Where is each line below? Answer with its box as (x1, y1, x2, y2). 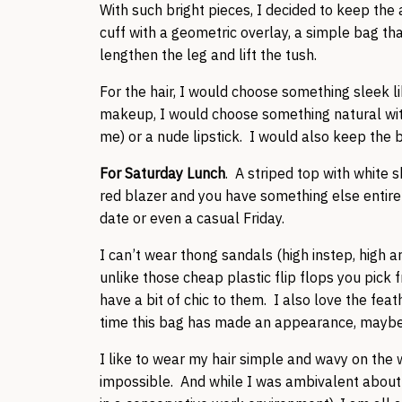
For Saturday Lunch (100, 164, 225, 182)
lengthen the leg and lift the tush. (100, 46, 317, 64)
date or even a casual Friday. (100, 209, 284, 227)
